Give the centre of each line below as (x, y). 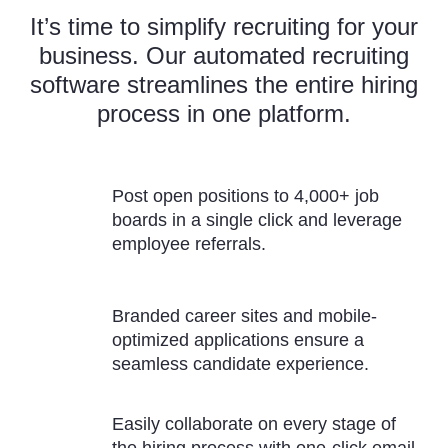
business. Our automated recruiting (224, 55)
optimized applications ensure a (238, 339)
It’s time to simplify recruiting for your (224, 26)
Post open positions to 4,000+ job (246, 195)
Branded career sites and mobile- (245, 315)
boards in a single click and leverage (257, 219)
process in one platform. (224, 113)
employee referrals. (189, 243)
